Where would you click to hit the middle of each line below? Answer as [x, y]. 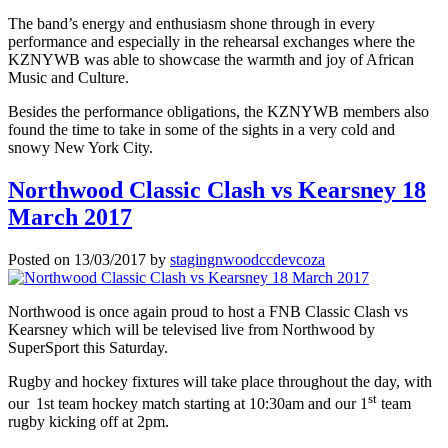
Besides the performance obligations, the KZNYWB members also [218, 112]
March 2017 [70, 216]
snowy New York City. [80, 148]
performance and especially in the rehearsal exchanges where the [211, 42]
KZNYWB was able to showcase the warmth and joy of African [211, 60]
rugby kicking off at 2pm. [88, 422]
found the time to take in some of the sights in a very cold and [201, 130]
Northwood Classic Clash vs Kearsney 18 [217, 189]
